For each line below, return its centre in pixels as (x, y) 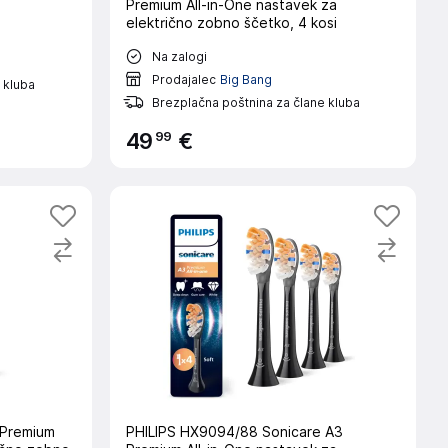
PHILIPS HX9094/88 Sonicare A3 (234, 432)
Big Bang (245, 79)
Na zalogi (179, 56)
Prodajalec (183, 79)
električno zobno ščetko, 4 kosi (231, 23)
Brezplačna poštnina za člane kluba (255, 102)
